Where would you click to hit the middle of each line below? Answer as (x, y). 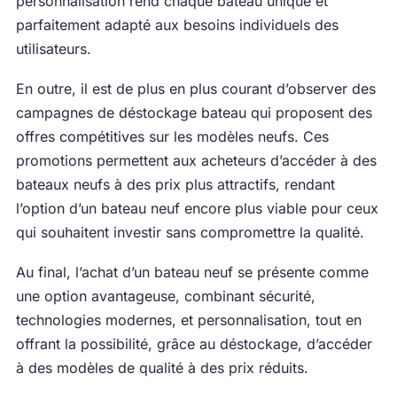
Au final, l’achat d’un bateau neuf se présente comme (192, 272)
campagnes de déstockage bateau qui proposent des (194, 113)
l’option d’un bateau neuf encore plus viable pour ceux (197, 208)
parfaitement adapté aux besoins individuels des (177, 25)
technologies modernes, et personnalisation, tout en (188, 320)
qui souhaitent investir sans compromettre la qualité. (190, 232)
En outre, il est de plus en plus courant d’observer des (195, 89)
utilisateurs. (53, 49)
